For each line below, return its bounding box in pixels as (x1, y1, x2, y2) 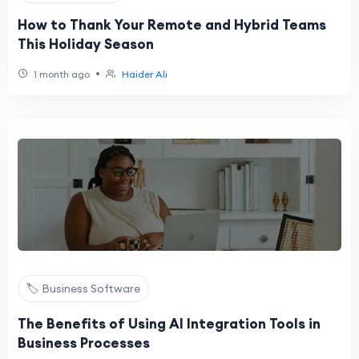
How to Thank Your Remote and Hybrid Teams (18, 16, 326, 34)
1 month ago (31, 68, 90, 80)
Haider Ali (122, 68, 167, 80)
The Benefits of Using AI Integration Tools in (18, 315, 321, 333)
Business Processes (18, 334, 150, 352)
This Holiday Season (18, 35, 154, 53)
